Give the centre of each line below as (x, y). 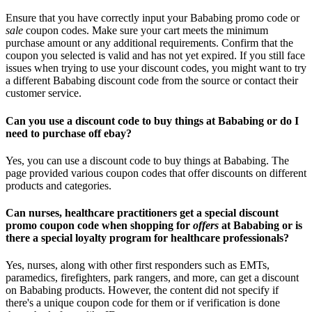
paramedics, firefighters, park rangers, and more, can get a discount (152, 278)
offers (206, 226)
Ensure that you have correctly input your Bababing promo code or (153, 18)
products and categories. (58, 185)
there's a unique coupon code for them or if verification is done (143, 303)
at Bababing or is (260, 226)
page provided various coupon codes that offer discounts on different (156, 173)
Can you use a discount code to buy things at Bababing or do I (152, 120)
